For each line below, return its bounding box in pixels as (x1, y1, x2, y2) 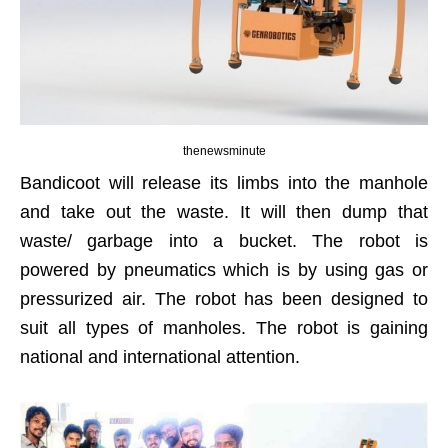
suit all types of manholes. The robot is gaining (20, 318, 428, 339)
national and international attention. (20, 347, 300, 368)
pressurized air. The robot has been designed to (20, 289, 428, 310)
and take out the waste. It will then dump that (20, 202, 428, 223)
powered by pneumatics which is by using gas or (20, 260, 428, 281)
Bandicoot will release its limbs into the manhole (20, 173, 428, 194)
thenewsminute (182, 144, 266, 159)
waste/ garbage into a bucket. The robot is (20, 231, 428, 252)
